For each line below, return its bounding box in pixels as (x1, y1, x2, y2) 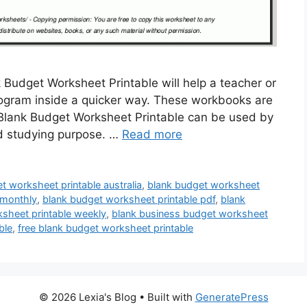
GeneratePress (195, 290, 269, 304)
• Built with (136, 290, 195, 304)
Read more (122, 127, 182, 141)
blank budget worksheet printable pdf (42, 193, 215, 205)
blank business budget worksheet (112, 207, 268, 219)
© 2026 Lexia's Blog (38, 290, 136, 304)
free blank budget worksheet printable (18, 221, 193, 234)
